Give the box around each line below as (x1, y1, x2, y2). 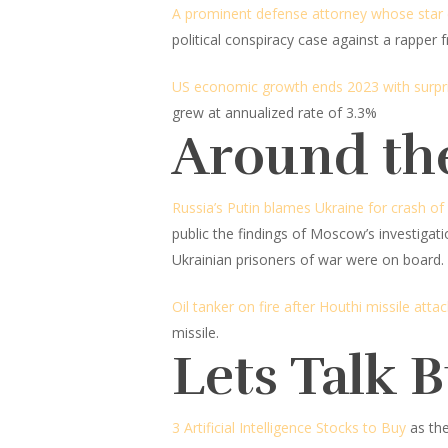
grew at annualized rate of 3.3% (172, 103, 377, 122)
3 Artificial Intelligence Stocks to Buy (172, 418, 406, 437)
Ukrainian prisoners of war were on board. (172, 250, 444, 269)
